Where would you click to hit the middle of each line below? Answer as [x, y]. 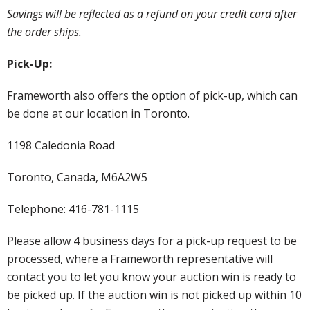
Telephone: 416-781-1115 [73, 209]
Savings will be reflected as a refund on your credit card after [152, 14]
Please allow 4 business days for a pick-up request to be [152, 241]
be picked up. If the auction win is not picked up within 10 [154, 295]
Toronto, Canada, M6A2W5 [77, 177]
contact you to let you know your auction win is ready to [152, 277]
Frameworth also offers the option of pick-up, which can [152, 96]
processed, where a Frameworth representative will [140, 259]
